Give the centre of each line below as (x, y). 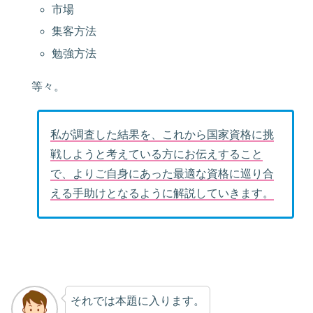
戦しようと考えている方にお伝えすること (156, 154)
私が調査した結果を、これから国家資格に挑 (162, 135)
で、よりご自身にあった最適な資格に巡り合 (162, 174)
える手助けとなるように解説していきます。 (162, 194)
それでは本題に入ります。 (137, 301)
